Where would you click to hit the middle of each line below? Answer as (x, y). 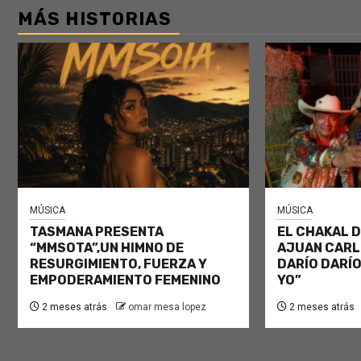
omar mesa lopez (167, 307)
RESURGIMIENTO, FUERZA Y (118, 264)
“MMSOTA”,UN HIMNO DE (107, 248)
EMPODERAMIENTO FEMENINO (125, 280)
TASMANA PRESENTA (97, 232)
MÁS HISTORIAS (95, 19)
